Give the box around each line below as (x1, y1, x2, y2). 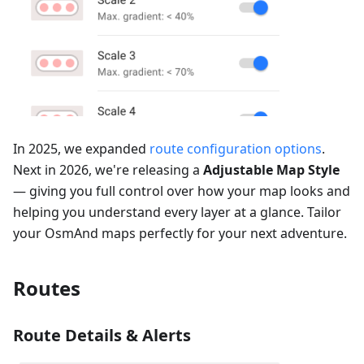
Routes (13, 274, 80, 301)
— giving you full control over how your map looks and (13, 181, 350, 200)
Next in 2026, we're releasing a (13, 160, 203, 179)
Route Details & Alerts (13, 323, 191, 346)
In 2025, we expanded (13, 139, 149, 158)
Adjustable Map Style (203, 160, 340, 179)
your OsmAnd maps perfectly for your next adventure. (13, 223, 347, 242)
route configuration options (149, 139, 322, 158)
